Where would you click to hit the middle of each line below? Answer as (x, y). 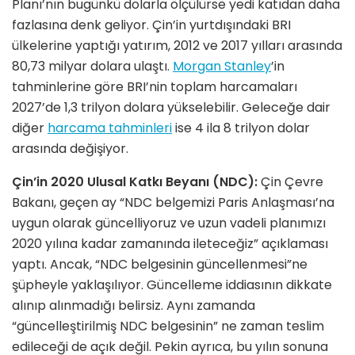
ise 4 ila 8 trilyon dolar (241, 128)
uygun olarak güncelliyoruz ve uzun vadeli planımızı (169, 223)
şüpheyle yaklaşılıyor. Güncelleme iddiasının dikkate (172, 284)
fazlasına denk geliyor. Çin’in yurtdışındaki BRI (151, 25)
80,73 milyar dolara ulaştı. (92, 66)
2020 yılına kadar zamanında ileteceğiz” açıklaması (170, 243)
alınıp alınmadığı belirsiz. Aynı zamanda (134, 305)
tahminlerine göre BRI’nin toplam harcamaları (155, 86)
